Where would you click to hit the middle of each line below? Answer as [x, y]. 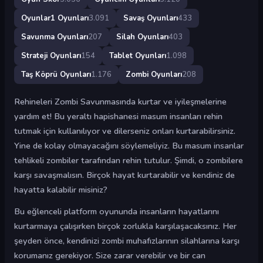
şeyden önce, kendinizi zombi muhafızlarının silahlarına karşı [127, 241]
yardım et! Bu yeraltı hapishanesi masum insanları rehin [118, 116]
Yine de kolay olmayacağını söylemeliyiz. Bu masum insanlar [129, 146]
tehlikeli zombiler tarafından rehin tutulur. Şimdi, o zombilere [129, 160]
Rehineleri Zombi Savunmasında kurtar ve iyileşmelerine [120, 102]
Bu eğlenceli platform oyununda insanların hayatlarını [117, 211]
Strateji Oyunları [51, 55]
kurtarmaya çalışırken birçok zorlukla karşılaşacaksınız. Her [125, 226]
